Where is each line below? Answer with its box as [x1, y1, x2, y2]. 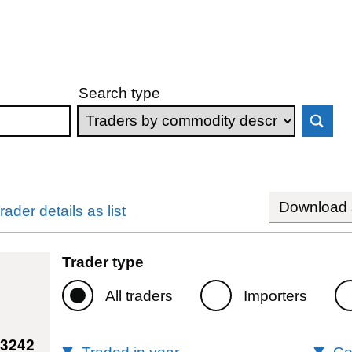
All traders [104, 287, 173, 304]
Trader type [61, 253, 144, 270]
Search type [79, 84, 161, 101]
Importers [243, 287, 307, 304]
